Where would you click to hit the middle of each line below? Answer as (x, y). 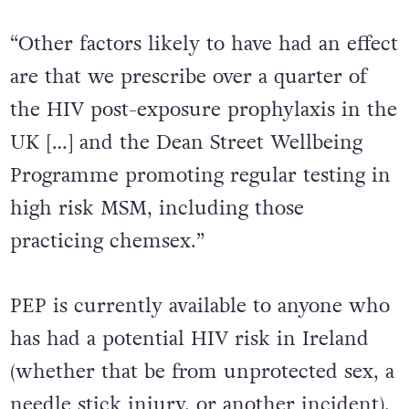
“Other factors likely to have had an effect (204, 83)
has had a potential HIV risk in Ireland (189, 377)
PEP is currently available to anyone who (199, 344)
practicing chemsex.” (107, 280)
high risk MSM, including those (157, 247)
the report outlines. (100, 19)
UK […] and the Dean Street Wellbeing (186, 181)
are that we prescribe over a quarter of (188, 115)
